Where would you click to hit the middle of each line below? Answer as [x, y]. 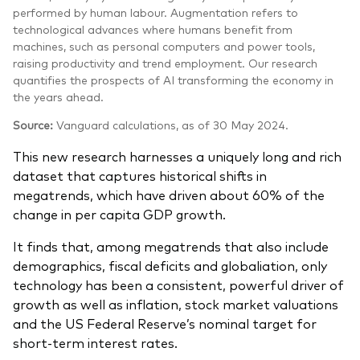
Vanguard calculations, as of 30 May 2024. [172, 125]
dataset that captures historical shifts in [140, 176]
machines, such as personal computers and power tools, [164, 46]
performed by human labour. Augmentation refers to [155, 12]
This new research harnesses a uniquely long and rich [177, 156]
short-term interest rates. [95, 343]
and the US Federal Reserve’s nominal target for [165, 323]
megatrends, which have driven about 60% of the [169, 195]
